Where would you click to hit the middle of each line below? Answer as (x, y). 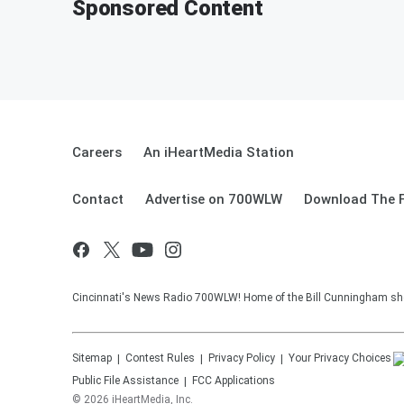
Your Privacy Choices (340, 358)
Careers (97, 152)
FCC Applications (234, 381)
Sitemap (92, 358)
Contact (98, 199)
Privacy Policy (242, 358)
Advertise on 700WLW (214, 199)
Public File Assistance (125, 381)
